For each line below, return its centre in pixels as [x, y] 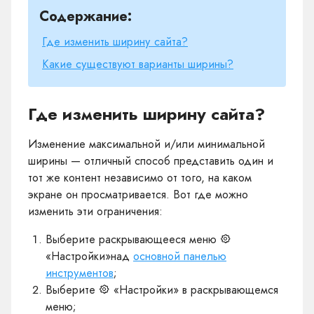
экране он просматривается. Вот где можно [138, 194]
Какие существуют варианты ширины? [138, 64]
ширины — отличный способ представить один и [151, 161]
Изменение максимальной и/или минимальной [146, 144]
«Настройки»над [89, 256]
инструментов [80, 273]
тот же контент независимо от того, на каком [140, 178]
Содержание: [86, 16]
